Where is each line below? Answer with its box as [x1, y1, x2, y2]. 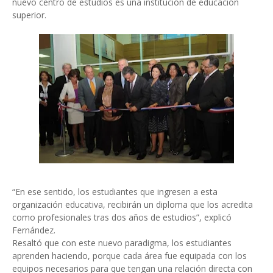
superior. [12, 9, 46, 21]
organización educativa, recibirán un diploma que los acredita [12, 199, 253, 210]
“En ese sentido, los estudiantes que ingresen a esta [12, 186, 218, 197]
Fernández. [12, 224, 55, 236]
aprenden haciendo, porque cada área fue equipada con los [12, 250, 247, 261]
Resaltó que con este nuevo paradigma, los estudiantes [12, 237, 232, 249]
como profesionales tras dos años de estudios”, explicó [12, 211, 232, 223]
